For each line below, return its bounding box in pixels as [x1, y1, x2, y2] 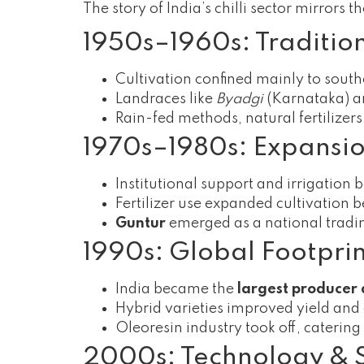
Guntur [115, 216, 166, 232]
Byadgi [216, 92, 263, 107]
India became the [115, 282, 237, 297]
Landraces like [115, 92, 216, 107]
